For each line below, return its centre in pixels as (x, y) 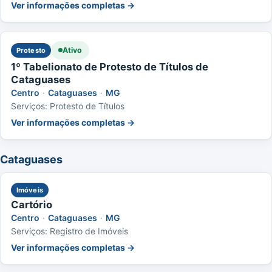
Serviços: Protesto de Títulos (68, 106)
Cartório (32, 204)
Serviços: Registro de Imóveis (70, 231)
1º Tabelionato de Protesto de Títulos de (110, 66)
